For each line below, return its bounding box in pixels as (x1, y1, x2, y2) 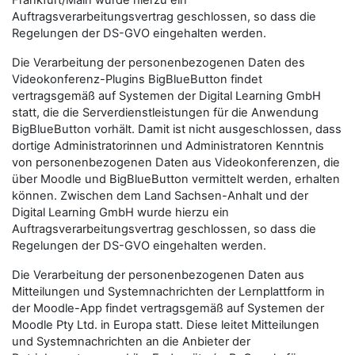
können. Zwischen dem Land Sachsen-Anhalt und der (12, 189, 308, 203)
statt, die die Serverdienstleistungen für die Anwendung (12, 105, 319, 120)
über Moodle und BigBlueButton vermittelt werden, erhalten (12, 172, 340, 186)
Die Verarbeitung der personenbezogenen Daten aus (12, 268, 304, 282)
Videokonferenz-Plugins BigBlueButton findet (12, 72, 262, 86)
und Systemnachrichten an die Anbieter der (12, 334, 250, 349)
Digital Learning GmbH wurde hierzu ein (12, 205, 229, 219)
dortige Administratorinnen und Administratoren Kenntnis (12, 139, 324, 153)
